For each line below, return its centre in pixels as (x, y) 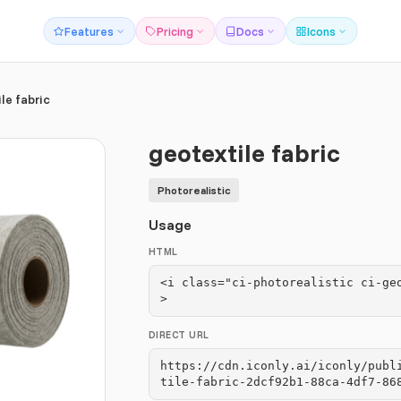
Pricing (175, 31)
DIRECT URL (179, 335)
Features (89, 31)
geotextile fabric (244, 153)
